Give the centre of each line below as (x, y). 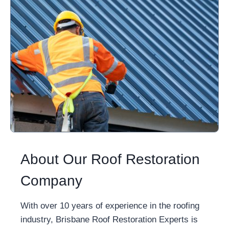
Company (51, 181)
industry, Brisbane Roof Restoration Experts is (109, 220)
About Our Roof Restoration (110, 159)
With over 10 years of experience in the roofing (110, 206)
